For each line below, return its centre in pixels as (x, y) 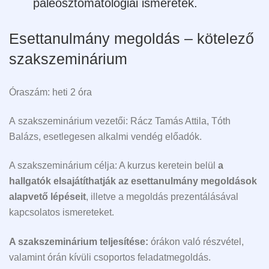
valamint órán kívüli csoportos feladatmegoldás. (111, 257)
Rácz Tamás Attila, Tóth (179, 121)
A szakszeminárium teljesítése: (80, 241)
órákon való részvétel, (197, 241)
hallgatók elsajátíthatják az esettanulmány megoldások (133, 181)
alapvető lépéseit (47, 197)
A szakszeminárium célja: (64, 166)
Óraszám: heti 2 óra (50, 92)
